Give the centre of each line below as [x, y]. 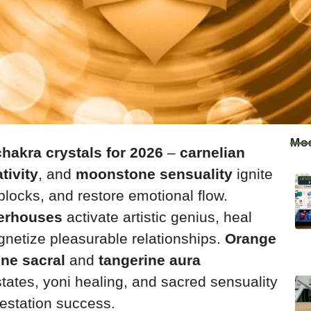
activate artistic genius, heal [157, 217]
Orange [251, 238]
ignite [253, 174]
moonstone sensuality [154, 174]
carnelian [212, 152]
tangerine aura [150, 260]
